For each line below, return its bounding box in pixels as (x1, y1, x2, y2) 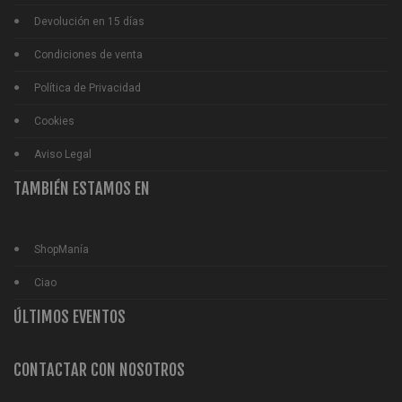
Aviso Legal (34, 147, 92, 161)
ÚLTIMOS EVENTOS (13, 306, 126, 327)
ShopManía (34, 242, 89, 256)
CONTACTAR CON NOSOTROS (13, 359, 185, 380)
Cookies (34, 114, 74, 127)
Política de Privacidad (34, 81, 141, 94)
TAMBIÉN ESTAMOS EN (13, 178, 150, 198)
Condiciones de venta (34, 48, 143, 61)
